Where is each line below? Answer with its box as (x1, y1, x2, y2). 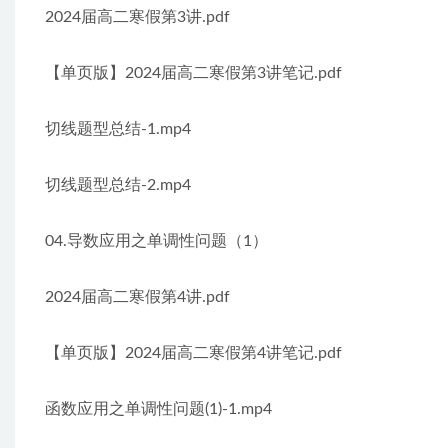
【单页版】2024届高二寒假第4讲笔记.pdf (45, 345, 342, 361)
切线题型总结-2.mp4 (45, 177, 191, 193)
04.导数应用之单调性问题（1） (45, 233, 268, 249)
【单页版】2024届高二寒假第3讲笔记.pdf (45, 65, 342, 81)
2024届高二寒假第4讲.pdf (45, 289, 230, 305)
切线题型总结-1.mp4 (45, 121, 191, 137)
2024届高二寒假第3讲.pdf (45, 9, 230, 25)
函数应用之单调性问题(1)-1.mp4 (45, 401, 272, 417)
